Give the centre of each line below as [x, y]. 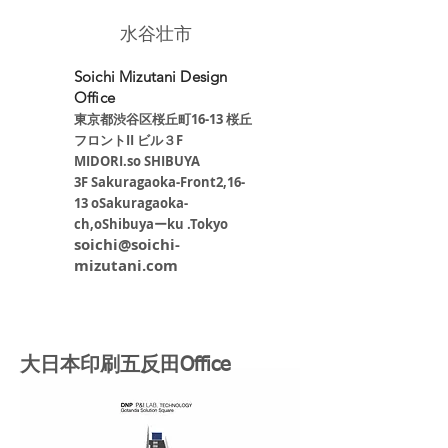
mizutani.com [126, 265]
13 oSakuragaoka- [131, 203]
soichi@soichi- [127, 244]
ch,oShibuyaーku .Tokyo [151, 224]
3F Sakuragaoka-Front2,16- [159, 182]
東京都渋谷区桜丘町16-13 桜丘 [163, 119]
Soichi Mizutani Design [151, 76]
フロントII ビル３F [128, 140]
